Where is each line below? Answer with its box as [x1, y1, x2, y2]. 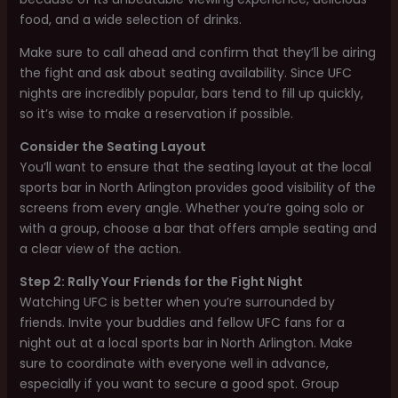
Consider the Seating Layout [19, 138, 206, 155]
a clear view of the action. [19, 240, 181, 258]
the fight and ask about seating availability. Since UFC [19, 64, 352, 82]
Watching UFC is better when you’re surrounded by [19, 293, 335, 311]
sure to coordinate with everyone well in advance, [19, 354, 329, 372]
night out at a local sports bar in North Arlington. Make [19, 334, 353, 352]
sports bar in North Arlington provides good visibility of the [19, 179, 376, 196]
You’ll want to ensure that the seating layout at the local [19, 158, 371, 176]
